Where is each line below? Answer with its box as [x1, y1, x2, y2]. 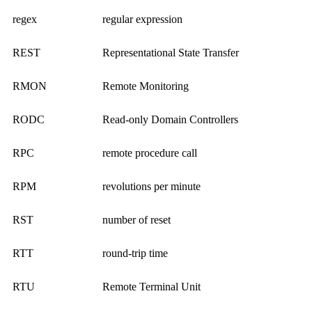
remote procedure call [102, 147, 197, 159]
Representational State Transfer [102, 47, 239, 59]
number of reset [102, 214, 171, 226]
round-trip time [102, 247, 168, 260]
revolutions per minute [102, 180, 201, 193]
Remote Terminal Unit [102, 281, 201, 293]
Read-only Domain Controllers [102, 114, 238, 126]
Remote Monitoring [102, 80, 189, 93]
